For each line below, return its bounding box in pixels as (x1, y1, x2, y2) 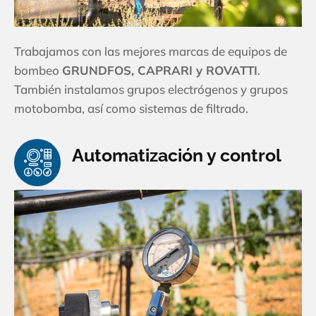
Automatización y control (72, 145, 281, 166)
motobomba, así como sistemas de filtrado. (14, 101, 248, 116)
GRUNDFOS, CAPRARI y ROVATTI (62, 63, 257, 78)
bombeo (14, 63, 62, 78)
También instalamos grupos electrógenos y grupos (14, 82, 288, 97)
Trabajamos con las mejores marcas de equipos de (14, 44, 287, 59)
